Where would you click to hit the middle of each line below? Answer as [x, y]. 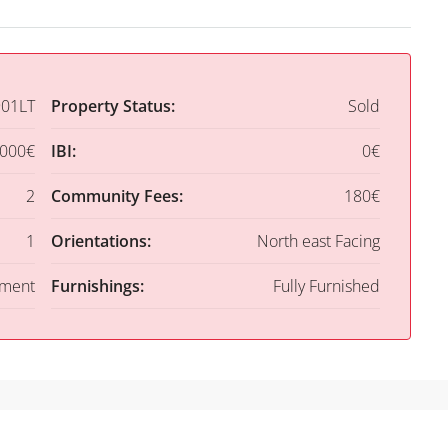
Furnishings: [97, 286]
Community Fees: [116, 196]
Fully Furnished [326, 286]
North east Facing [318, 241]
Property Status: [112, 106]
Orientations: [100, 241]
